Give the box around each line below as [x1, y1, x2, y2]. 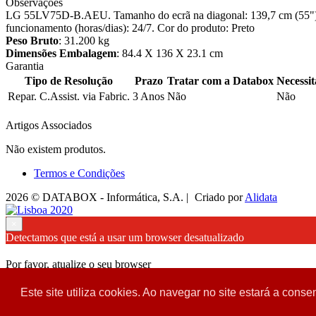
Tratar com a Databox [167, 74, 274, 87]
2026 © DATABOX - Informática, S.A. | [6, 190, 191, 203]
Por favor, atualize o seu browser [6, 257, 151, 270]
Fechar [11, 299, 39, 310]
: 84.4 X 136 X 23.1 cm [116, 47, 223, 59]
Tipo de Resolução [25, 74, 113, 87]
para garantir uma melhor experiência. [6, 270, 174, 283]
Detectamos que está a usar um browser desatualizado [6, 231, 244, 243]
